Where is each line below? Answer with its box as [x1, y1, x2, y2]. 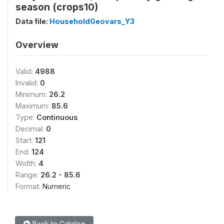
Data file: [15, 17, 49, 25]
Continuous [36, 113, 77, 121]
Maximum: [15, 101, 51, 110]
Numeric [42, 182, 70, 190]
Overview [15, 39, 58, 50]
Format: [15, 182, 42, 190]
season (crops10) [15, 1, 98, 13]
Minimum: [15, 90, 49, 98]
